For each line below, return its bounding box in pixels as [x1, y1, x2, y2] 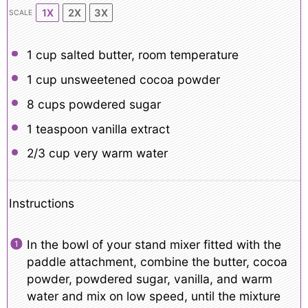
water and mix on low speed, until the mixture [26, 289, 280, 304]
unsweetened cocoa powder [56, 71, 220, 87]
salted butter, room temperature [56, 47, 239, 63]
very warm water [69, 146, 168, 161]
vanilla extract [87, 121, 170, 136]
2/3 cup [26, 146, 70, 161]
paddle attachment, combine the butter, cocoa [26, 254, 287, 269]
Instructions [9, 195, 74, 210]
